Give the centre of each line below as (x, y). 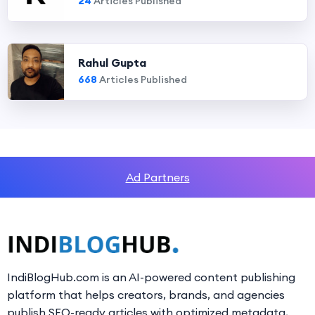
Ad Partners (157, 177)
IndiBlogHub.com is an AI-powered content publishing (151, 277)
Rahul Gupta (112, 63)
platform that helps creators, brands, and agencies (146, 295)
